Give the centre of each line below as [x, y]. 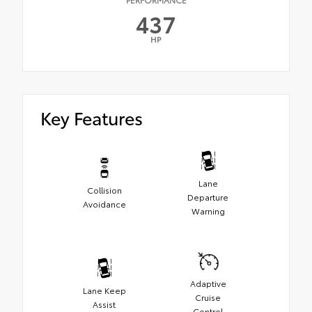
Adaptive [208, 283]
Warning [208, 211]
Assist [104, 304]
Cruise [208, 297]
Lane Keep [104, 290]
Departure [208, 197]
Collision [104, 190]
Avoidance [104, 204]
